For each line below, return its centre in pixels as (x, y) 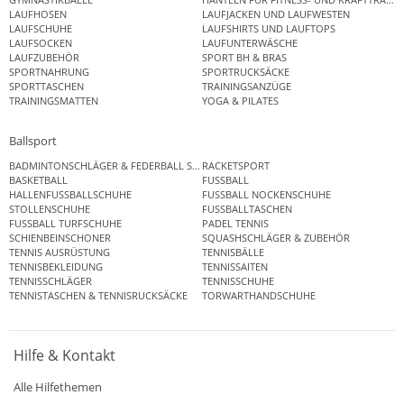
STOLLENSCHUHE (50, 209)
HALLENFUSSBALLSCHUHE (70, 195)
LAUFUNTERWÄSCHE (250, 42)
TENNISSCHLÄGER (50, 281)
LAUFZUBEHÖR (44, 57)
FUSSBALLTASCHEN (247, 209)
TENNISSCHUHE (238, 281)
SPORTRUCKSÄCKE (246, 71)
